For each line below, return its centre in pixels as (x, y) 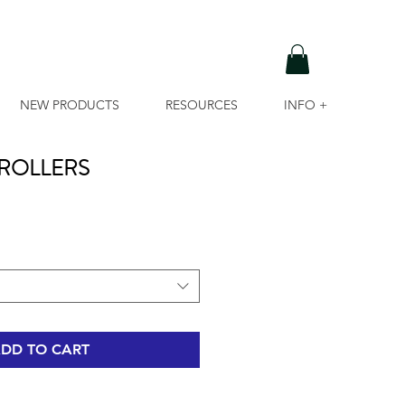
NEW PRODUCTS (70, 105)
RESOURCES (202, 105)
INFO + (306, 105)
